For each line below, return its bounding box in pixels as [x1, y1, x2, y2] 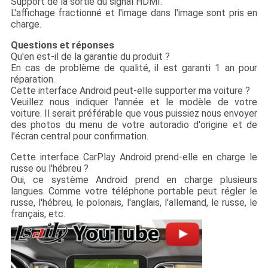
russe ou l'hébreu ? [10, 163, 89, 175]
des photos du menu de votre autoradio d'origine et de [10, 119, 258, 131]
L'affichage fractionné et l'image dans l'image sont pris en [10, 7, 258, 19]
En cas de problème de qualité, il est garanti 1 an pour [10, 62, 258, 74]
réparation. [10, 74, 55, 86]
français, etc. [10, 208, 65, 220]
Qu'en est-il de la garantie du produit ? [10, 51, 170, 63]
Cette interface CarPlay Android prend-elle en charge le [10, 151, 258, 163]
